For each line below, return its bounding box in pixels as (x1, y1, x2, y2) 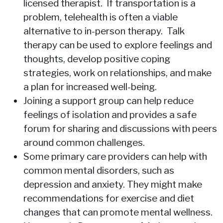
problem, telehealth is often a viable (23, 11, 178, 23)
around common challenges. (23, 136, 145, 148)
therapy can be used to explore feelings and (23, 39, 212, 51)
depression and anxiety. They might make (23, 178, 202, 190)
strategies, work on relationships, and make (23, 67, 212, 79)
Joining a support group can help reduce (23, 95, 194, 107)
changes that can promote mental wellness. (23, 206, 213, 218)
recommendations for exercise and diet (23, 192, 194, 204)
